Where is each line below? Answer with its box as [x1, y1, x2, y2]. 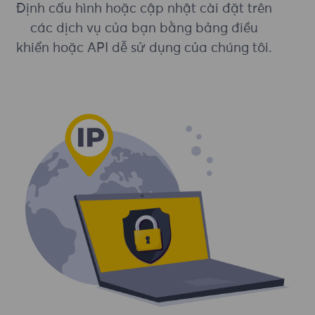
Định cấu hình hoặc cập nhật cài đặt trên [16, 2, 273, 16]
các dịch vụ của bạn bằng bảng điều [30, 22, 259, 36]
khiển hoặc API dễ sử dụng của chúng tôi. [16, 41, 273, 56]
